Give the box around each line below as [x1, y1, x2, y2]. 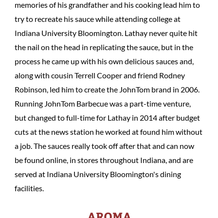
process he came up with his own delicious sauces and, [15, 56, 194, 66]
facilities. [15, 183, 44, 193]
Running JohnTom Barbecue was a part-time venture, [15, 99, 191, 108]
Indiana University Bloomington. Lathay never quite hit [15, 28, 198, 37]
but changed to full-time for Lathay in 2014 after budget [15, 113, 200, 122]
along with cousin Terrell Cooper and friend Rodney [15, 71, 185, 80]
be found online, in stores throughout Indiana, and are [15, 155, 193, 164]
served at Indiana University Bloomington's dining [15, 169, 181, 179]
